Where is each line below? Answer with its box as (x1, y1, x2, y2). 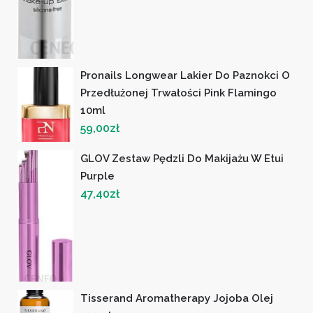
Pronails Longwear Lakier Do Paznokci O (80, 69, 290, 82)
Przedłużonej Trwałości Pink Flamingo (80, 87, 277, 100)
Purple (80, 170, 115, 183)
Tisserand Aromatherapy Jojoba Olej (80, 291, 273, 305)
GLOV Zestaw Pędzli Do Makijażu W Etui (80, 152, 284, 166)
